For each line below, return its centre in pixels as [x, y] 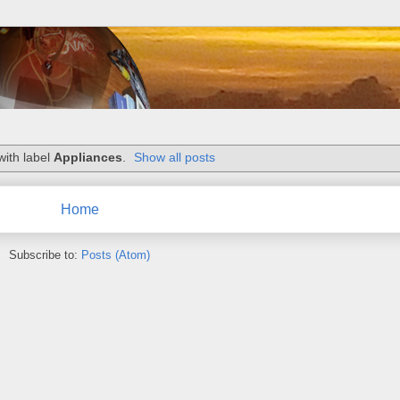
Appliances [87, 158]
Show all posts [175, 158]
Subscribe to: [45, 254]
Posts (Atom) [116, 254]
